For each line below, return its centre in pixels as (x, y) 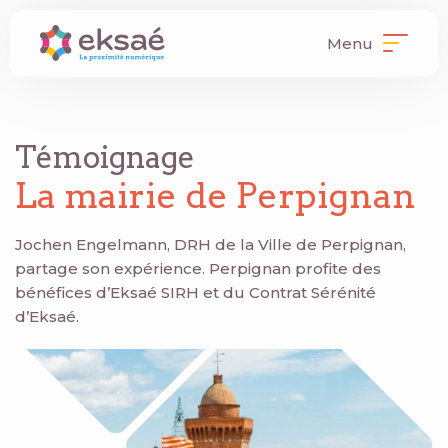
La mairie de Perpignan (215, 195)
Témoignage (105, 157)
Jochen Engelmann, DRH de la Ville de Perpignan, (210, 244)
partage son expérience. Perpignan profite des (198, 268)
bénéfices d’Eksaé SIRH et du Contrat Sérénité (195, 292)
